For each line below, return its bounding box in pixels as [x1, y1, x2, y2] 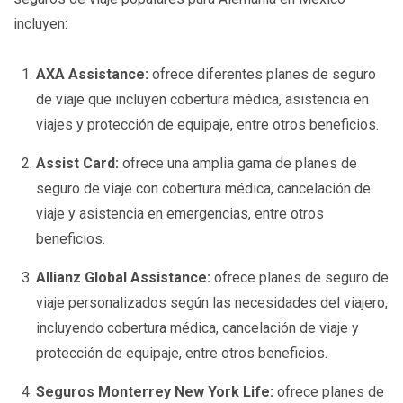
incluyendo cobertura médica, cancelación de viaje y [36, 318, 360, 336]
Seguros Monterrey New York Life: [36, 382, 278, 400]
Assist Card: [36, 154, 120, 172]
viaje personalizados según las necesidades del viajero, [36, 293, 389, 311]
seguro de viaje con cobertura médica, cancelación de [36, 179, 372, 197]
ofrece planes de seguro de [210, 268, 390, 286]
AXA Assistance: [36, 65, 149, 83]
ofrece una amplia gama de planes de [119, 154, 358, 172]
